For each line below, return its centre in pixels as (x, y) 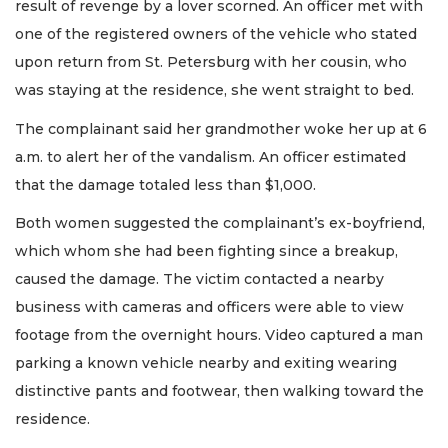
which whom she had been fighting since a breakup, (206, 251)
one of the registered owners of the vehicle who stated (216, 34)
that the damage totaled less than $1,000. (165, 184)
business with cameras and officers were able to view (209, 307)
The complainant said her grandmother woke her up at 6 (221, 128)
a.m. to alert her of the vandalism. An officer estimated (210, 156)
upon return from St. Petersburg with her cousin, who (211, 62)
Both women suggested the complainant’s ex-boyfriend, (220, 223)
